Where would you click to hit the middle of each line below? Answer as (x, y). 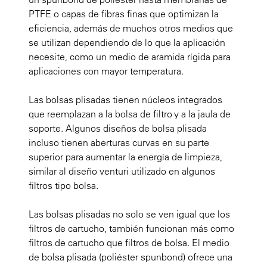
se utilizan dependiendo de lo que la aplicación (127, 43)
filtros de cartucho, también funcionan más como (131, 229)
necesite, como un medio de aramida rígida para (130, 57)
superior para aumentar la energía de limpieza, (125, 157)
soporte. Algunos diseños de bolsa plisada (118, 128)
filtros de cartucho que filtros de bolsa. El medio (129, 243)
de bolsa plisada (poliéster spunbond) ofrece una (131, 257)
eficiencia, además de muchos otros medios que (131, 28)
